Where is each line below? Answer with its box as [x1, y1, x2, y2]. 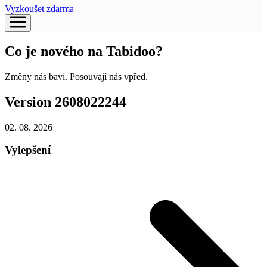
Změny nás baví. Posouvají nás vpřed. [5, 71, 148, 82]
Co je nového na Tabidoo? [5, 43, 163, 59]
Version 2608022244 [5, 94, 126, 110]
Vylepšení [5, 144, 51, 157]
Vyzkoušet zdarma [5, 4, 74, 14]
